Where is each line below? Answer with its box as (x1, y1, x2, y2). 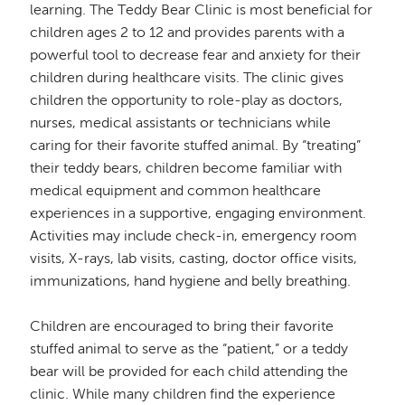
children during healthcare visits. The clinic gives (30, 71, 344, 86)
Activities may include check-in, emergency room (30, 229, 358, 244)
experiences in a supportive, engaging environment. (30, 206, 367, 221)
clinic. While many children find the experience (30, 387, 336, 402)
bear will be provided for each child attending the (30, 364, 349, 380)
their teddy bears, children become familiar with (30, 161, 343, 176)
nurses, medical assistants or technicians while (30, 116, 332, 131)
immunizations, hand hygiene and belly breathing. (30, 274, 352, 289)
